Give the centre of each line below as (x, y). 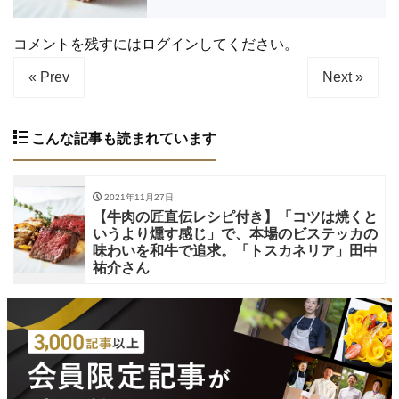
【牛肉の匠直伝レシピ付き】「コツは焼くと (235, 216)
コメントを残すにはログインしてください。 (156, 44)
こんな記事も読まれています (122, 138)
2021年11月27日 (138, 197)
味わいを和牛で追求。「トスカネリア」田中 (235, 250)
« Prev (49, 77)
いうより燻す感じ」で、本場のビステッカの (235, 233)
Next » (343, 77)
